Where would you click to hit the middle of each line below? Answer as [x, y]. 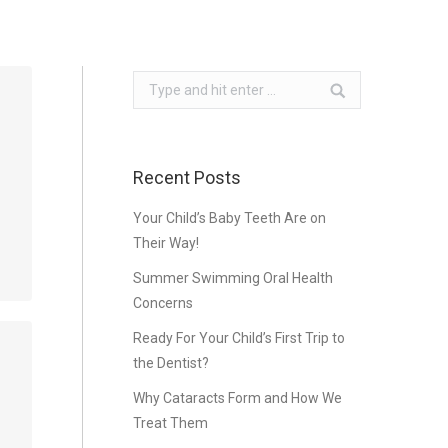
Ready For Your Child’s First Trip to [238, 338]
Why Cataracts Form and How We [237, 398]
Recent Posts [186, 177]
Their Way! [165, 243]
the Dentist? [170, 363]
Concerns [162, 303]
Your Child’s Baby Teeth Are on [229, 218]
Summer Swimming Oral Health [232, 278]
